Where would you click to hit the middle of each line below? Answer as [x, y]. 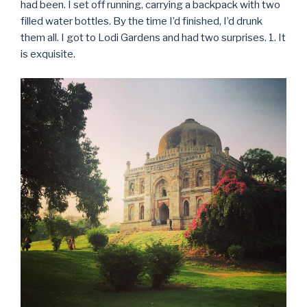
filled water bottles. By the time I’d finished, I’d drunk [142, 22]
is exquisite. [48, 54]
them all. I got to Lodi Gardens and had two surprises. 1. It [153, 38]
